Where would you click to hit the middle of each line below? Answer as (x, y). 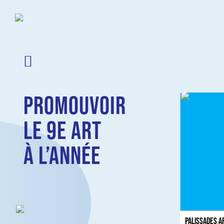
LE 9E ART (62, 130)
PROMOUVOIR (75, 105)
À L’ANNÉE (62, 155)
